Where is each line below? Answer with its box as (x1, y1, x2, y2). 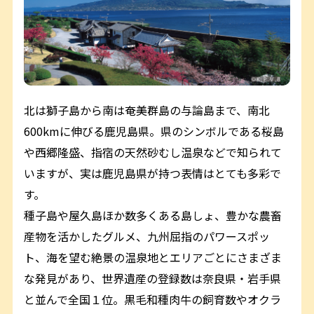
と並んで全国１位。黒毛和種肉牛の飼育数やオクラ (24, 290, 282, 308)
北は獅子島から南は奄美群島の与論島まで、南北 (24, 101, 271, 118)
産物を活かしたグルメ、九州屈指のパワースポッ (24, 227, 271, 245)
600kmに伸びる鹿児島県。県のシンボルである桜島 (24, 122, 285, 139)
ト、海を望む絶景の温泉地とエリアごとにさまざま (24, 248, 282, 266)
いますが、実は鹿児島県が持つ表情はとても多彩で (24, 164, 282, 182)
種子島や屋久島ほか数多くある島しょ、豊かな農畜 (24, 206, 282, 224)
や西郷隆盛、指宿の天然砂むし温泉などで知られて (24, 143, 282, 161)
